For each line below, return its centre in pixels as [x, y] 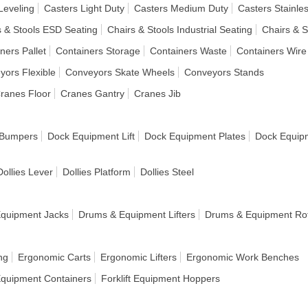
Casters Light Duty [84, 8]
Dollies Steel [167, 172]
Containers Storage [98, 51]
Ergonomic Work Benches [243, 257]
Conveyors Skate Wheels [120, 72]
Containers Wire [272, 51]
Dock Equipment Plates [195, 136]
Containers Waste [188, 51]
